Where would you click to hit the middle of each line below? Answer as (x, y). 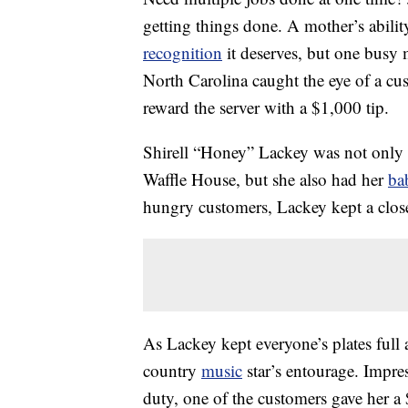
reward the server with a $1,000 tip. (266, 107)
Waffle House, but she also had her (265, 179)
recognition (183, 53)
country (172, 371)
